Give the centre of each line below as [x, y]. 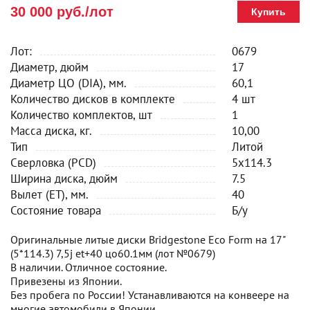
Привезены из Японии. [66, 281]
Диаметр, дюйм [49, 67]
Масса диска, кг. [51, 131]
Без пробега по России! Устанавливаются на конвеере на [150, 295]
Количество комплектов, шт [81, 115]
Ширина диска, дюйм [64, 179]
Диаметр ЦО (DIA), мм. [69, 83]
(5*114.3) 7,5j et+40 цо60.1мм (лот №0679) [113, 253]
